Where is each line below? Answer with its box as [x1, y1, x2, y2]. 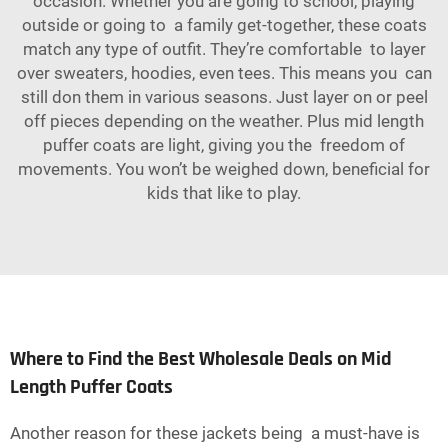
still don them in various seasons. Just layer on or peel [20, 87, 428, 108]
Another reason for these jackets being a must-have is [10, 423, 420, 444]
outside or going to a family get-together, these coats [21, 15, 427, 36]
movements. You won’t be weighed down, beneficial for [18, 159, 430, 180]
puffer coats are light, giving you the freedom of [43, 135, 405, 156]
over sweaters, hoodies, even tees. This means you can [16, 63, 432, 84]
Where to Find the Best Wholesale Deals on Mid [10, 346, 392, 373]
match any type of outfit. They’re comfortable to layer [22, 39, 426, 60]
